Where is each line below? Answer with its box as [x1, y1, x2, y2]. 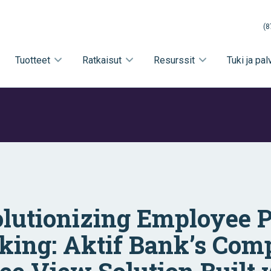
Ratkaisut [82, 54, 122, 66]
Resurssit [154, 54, 195, 66]
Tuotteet [15, 54, 50, 66]
